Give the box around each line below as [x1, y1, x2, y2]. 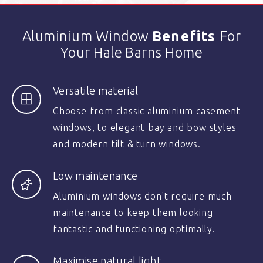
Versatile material [53, 85, 139, 96]
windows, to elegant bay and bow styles [53, 122, 237, 133]
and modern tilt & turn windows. [53, 139, 201, 149]
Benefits [151, 28, 220, 44]
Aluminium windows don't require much [53, 191, 232, 201]
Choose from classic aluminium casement [53, 106, 241, 116]
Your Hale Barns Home [60, 45, 203, 60]
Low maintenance [53, 170, 138, 181]
